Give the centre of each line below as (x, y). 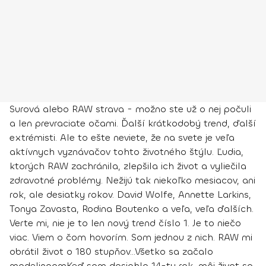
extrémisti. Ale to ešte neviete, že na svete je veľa (122, 138)
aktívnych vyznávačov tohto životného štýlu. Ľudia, (126, 152)
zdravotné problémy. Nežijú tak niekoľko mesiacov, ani (132, 180)
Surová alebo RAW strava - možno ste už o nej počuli (130, 109)
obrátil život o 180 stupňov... (72, 252)
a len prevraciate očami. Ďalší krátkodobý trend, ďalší (133, 123)
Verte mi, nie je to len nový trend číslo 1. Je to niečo (125, 223)
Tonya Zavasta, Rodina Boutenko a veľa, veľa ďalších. (132, 209)
